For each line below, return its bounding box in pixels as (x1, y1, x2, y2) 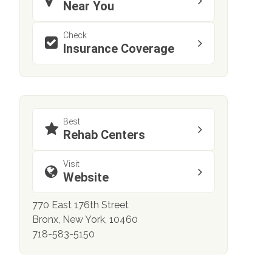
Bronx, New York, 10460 (32, 214, 138, 226)
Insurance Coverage (63, 41, 174, 56)
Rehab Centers (63, 127, 145, 143)
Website (63, 170, 109, 185)
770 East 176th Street (32, 199, 129, 211)
